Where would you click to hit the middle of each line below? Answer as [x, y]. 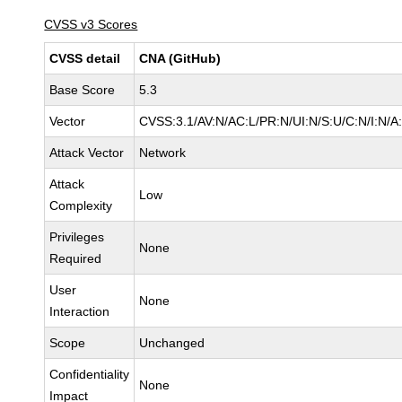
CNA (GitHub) [180, 58]
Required [76, 258]
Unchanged [172, 343]
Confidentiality [90, 374]
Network [163, 153]
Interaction [80, 311]
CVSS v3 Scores [91, 24]
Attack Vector [87, 153]
